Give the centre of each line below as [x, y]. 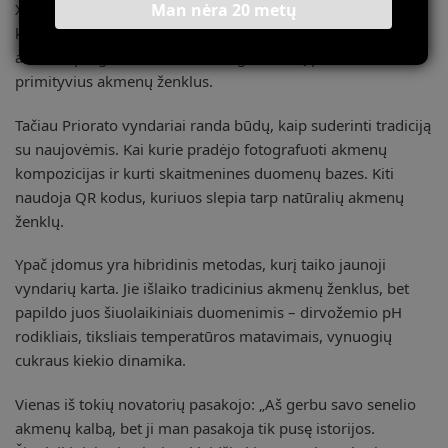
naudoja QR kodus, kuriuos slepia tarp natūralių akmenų [209, 196]
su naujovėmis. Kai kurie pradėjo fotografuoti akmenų [201, 148]
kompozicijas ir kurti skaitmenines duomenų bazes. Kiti [204, 172]
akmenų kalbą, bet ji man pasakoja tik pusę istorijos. [195, 427]
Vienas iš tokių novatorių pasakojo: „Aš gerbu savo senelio [215, 403]
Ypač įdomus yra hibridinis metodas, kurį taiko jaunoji [200, 264]
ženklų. [39, 220]
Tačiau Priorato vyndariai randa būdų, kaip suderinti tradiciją [223, 124]
